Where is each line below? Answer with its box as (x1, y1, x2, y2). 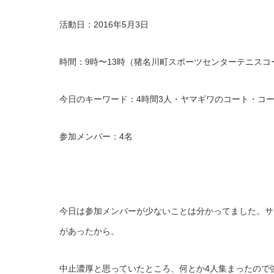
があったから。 (59, 226, 119, 236)
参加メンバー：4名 (59, 131, 133, 141)
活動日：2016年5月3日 (59, 20, 149, 29)
